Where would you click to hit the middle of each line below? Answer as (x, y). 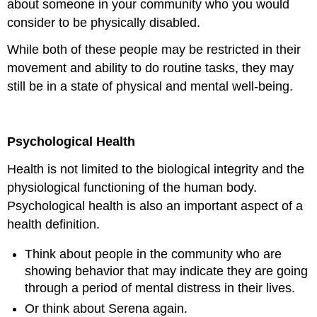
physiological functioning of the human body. (132, 187)
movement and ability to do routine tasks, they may (151, 68)
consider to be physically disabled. (104, 22)
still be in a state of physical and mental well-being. (150, 87)
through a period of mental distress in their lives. (160, 288)
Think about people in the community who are (154, 254)
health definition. (54, 224)
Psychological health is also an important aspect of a (155, 206)
